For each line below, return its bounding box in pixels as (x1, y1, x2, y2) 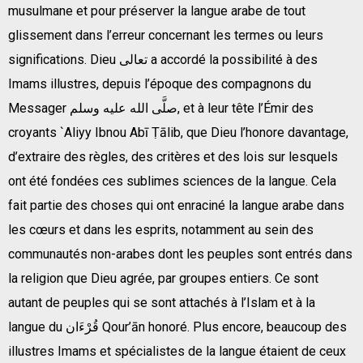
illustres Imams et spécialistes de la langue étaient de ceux (8, 343, 346, 359)
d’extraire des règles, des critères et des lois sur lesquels (8, 148, 338, 164)
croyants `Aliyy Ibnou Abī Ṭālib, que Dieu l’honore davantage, (8, 124, 348, 140)
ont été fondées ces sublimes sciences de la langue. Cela (8, 173, 336, 189)
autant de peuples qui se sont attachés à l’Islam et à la (8, 294, 315, 310)
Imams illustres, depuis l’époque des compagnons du (8, 75, 311, 92)
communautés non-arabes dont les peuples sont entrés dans (8, 246, 352, 262)
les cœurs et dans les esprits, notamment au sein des (8, 221, 314, 237)
